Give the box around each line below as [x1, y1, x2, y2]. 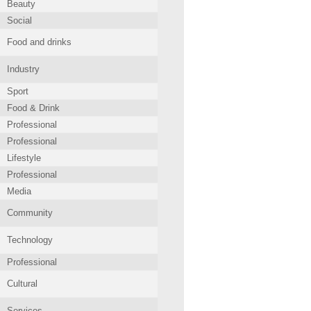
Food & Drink [7, 103, 60, 113]
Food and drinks [7, 37, 72, 47]
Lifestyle [7, 153, 41, 163]
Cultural [7, 278, 37, 289]
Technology [7, 235, 53, 245]
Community [7, 208, 53, 218]
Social [7, 15, 32, 26]
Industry [7, 64, 40, 74]
